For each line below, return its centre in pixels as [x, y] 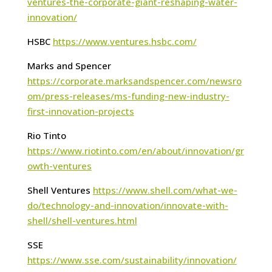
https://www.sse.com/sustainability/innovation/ [132, 260]
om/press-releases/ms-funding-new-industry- [128, 96]
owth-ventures [59, 166]
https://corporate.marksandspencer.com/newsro [134, 81]
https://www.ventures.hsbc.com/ [124, 42]
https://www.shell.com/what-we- [165, 190]
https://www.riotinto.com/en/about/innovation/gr [135, 151]
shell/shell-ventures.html [82, 221]
